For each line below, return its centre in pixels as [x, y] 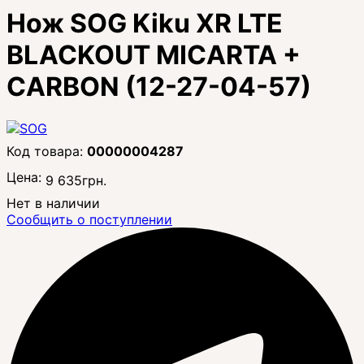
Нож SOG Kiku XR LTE [145, 24]
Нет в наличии [53, 203]
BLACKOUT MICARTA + [154, 55]
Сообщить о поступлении [89, 219]
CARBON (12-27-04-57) [159, 87]
